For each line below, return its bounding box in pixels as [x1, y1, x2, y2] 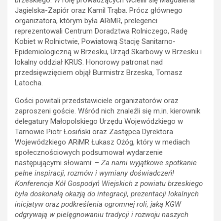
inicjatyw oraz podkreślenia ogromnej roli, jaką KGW [15, 199, 181, 209]
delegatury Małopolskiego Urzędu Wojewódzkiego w [15, 116, 183, 126]
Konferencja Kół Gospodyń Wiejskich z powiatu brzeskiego [15, 179, 203, 188]
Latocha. [15, 78, 43, 87]
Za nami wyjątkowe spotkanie [101, 158, 197, 167]
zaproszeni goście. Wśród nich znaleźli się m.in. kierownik [15, 106, 200, 115]
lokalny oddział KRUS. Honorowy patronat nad [15, 57, 163, 67]
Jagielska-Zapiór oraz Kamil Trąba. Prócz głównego [15, 5, 183, 15]
